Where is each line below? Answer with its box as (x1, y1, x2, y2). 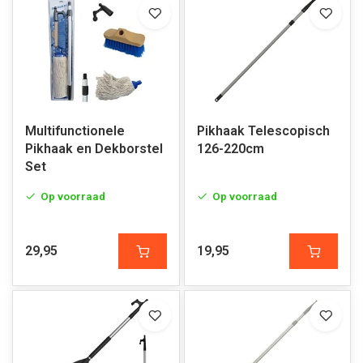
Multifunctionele (25, 123, 125, 139)
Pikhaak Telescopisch (196, 123, 330, 139)
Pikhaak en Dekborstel (25, 141, 163, 156)
